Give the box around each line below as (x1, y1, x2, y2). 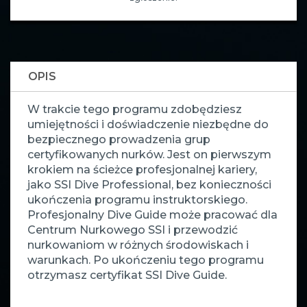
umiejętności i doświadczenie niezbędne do (27, 118, 269, 132)
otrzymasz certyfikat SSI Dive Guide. (27, 269, 227, 282)
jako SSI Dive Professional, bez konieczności (27, 178, 271, 192)
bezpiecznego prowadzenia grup (27, 133, 210, 147)
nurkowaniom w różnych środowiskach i (27, 238, 249, 252)
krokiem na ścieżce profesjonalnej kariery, (27, 163, 257, 177)
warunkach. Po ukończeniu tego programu (27, 254, 264, 267)
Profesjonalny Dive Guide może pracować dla (27, 208, 278, 222)
